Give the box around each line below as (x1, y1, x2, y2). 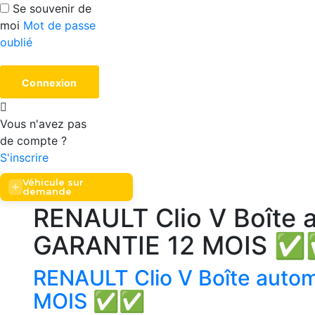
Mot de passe (23, 18, 96, 33)
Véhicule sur (22, 176, 84, 188)
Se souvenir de (13, 1, 91, 16)
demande (22, 186, 72, 198)
